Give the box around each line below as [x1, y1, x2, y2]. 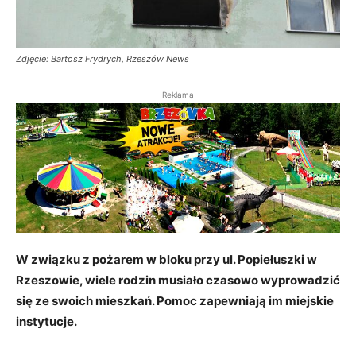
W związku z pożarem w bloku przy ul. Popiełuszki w [16, 252, 317, 268]
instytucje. [16, 314, 77, 330]
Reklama [162, 90, 194, 100]
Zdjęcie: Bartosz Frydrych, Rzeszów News [16, 53, 189, 65]
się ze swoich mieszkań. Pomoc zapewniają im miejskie [16, 293, 334, 309]
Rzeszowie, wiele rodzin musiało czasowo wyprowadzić [16, 273, 340, 288]
